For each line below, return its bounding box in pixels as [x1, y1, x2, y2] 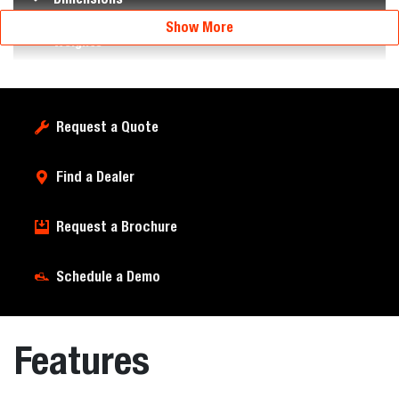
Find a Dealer [56, 168, 134, 185]
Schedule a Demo [56, 268, 160, 285]
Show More [166, 19, 233, 36]
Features [14, 337, 150, 383]
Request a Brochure [56, 218, 177, 235]
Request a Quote [56, 118, 159, 135]
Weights [53, 33, 102, 50]
